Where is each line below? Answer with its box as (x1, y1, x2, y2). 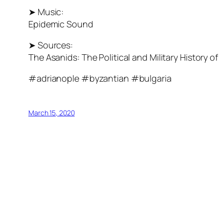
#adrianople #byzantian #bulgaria (28, 72, 172, 85)
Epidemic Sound (28, 18, 93, 30)
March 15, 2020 (28, 108, 75, 118)
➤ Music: (28, 6, 64, 18)
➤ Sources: (28, 39, 73, 51)
